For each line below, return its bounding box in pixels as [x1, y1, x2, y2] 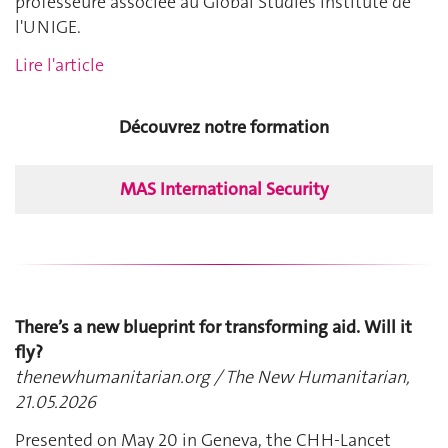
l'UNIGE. [15, 15, 81, 40]
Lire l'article [15, 52, 104, 77]
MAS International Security [119, 177, 329, 202]
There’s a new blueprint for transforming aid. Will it [15, 315, 412, 340]
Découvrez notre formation [119, 115, 329, 140]
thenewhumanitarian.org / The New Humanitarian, [15, 365, 410, 390]
